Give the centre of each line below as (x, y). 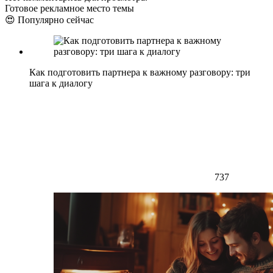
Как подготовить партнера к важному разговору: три (140, 73)
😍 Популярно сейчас (49, 20)
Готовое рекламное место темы (69, 9)
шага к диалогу (61, 83)
